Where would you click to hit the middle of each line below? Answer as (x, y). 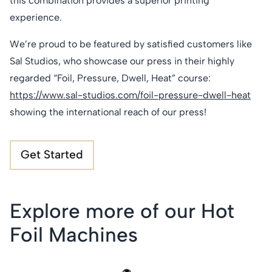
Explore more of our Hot (122, 210)
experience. (36, 17)
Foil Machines (74, 234)
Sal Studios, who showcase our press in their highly (122, 61)
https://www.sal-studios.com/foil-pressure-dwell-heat (130, 95)
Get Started (52, 155)
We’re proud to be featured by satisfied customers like (131, 44)
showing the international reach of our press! (108, 112)
